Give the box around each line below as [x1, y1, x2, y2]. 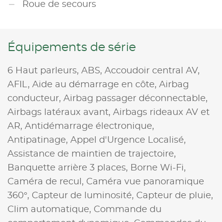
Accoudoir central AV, [105, 66, 200, 75]
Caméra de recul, [7, 177, 86, 186]
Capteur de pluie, [136, 191, 213, 200]
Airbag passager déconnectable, [63, 94, 208, 103]
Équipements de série [7, 41, 136, 54]
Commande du [94, 205, 162, 214]
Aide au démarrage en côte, [32, 80, 159, 89]
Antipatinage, [7, 135, 70, 145]
